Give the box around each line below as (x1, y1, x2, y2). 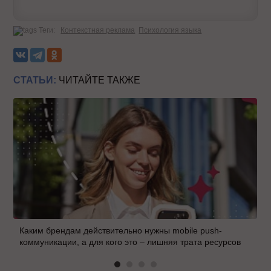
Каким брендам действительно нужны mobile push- (19, 225, 223, 235)
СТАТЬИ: (13, 74, 57, 85)
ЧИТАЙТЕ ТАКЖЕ (56, 74, 141, 85)
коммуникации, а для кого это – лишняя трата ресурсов (19, 237, 241, 247)
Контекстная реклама (60, 25, 135, 34)
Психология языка (139, 25, 202, 34)
